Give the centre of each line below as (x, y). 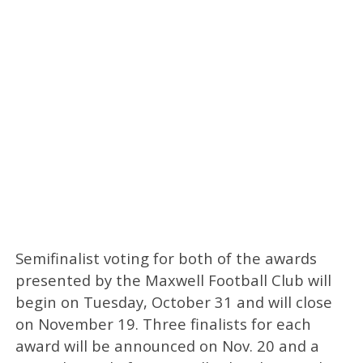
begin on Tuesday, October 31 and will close (173, 301)
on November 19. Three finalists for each (163, 323)
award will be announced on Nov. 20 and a (167, 345)
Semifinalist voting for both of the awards (166, 258)
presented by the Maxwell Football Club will (173, 280)
